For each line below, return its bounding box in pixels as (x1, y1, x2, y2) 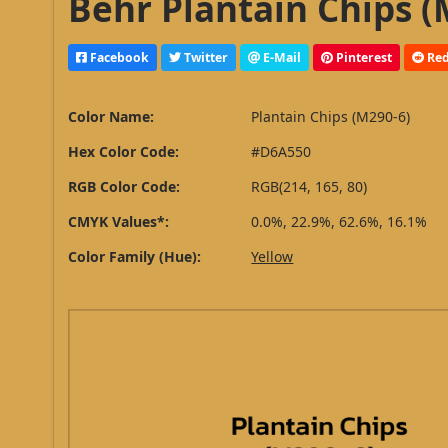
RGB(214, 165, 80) (251, 177, 368, 197)
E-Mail (260, 48, 302, 66)
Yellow (251, 247, 294, 267)
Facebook (87, 48, 150, 66)
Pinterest (333, 48, 393, 66)
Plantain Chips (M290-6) (251, 107, 411, 127)
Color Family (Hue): (68, 247, 202, 267)
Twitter (181, 48, 229, 66)
